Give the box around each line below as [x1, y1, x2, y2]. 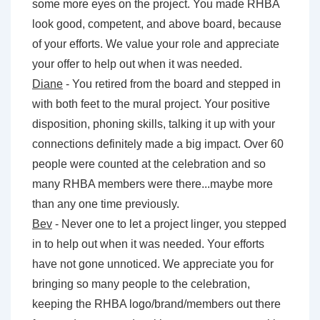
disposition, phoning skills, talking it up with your [32, 118, 275, 131]
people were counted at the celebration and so [32, 158, 266, 171]
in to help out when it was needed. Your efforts [32, 238, 264, 251]
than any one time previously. [32, 198, 179, 211]
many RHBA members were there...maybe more [32, 178, 273, 191]
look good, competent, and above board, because [32, 18, 281, 31]
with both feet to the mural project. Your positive [32, 98, 270, 111]
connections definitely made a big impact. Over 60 [32, 138, 284, 151]
